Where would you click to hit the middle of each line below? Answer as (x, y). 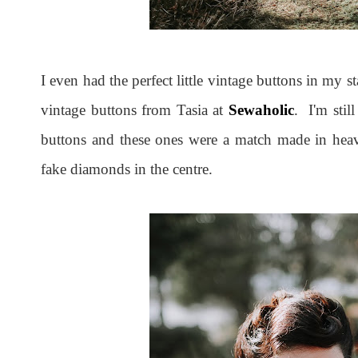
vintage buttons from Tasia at (135, 110)
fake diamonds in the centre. (127, 169)
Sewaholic (261, 110)
